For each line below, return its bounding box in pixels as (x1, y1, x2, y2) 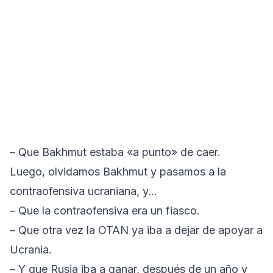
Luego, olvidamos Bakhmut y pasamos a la (10, 165, 226, 178)
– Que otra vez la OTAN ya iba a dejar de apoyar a (10, 223, 263, 236)
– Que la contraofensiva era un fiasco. (10, 204, 200, 217)
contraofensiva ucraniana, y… (10, 184, 157, 197)
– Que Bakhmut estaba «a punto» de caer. (10, 145, 221, 158)
